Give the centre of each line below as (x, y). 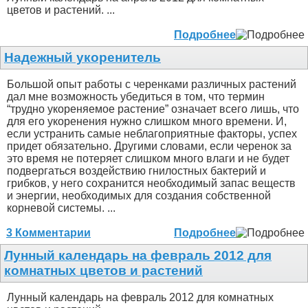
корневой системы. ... (61, 208)
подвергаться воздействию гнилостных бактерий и (136, 171)
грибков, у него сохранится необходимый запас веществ (151, 184)
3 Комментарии (48, 233)
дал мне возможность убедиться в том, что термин (136, 97)
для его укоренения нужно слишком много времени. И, (147, 122)
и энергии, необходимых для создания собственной (139, 196)
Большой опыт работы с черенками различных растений (152, 85)
